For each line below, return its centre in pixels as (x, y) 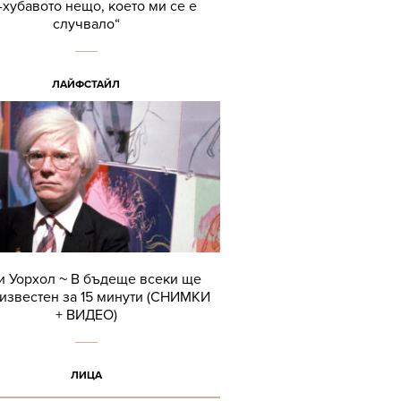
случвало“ (86, 25)
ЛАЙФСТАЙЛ (86, 85)
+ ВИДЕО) (86, 315)
